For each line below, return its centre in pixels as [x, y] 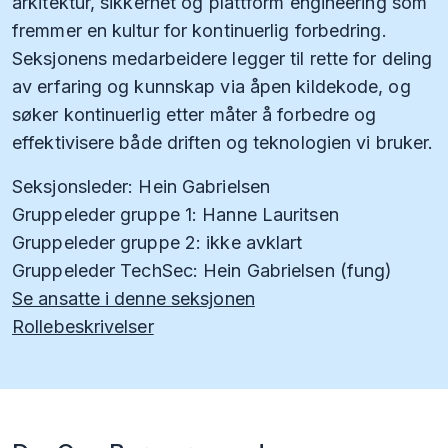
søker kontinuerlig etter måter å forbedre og [194, 115]
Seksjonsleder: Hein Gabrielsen [141, 187]
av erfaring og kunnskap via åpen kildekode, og [211, 87]
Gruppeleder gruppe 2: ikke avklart [157, 243]
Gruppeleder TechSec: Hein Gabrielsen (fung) [202, 271]
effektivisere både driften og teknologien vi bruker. [223, 143]
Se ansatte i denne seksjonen [133, 299]
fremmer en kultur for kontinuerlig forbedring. [199, 31]
